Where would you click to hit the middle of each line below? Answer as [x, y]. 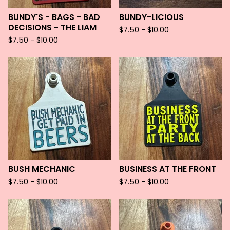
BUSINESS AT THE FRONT [168, 169]
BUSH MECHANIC [42, 169]
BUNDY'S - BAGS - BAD [54, 17]
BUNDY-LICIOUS [151, 17]
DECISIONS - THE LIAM [52, 27]
